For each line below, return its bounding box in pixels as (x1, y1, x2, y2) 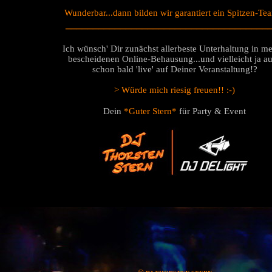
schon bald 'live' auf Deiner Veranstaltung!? (92, 64, 257, 74)
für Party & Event (177, 106, 246, 116)
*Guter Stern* (124, 106, 177, 116)
